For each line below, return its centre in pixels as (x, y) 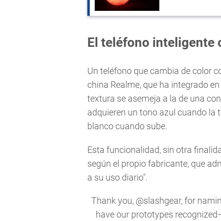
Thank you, (113, 200)
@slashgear (158, 200)
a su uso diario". (117, 177)
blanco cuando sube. (127, 126)
